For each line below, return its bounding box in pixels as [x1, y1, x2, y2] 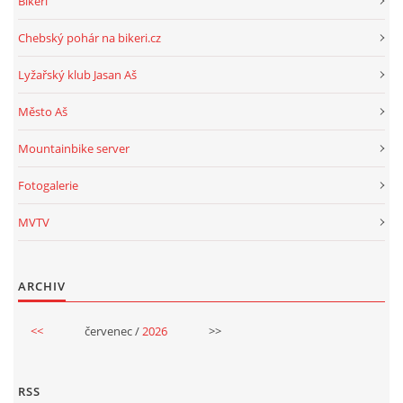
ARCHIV [18, 277, 66, 294]
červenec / [84, 322, 142, 339]
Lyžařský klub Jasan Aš [18, 66, 137, 83]
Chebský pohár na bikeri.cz [18, 29, 161, 46]
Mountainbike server [18, 139, 130, 157]
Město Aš [18, 103, 67, 120]
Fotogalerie [18, 176, 78, 193]
